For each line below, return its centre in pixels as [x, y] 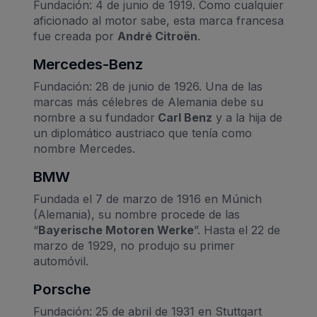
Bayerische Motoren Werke [116, 230]
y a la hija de [247, 117]
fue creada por [75, 36]
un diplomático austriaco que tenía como [143, 133]
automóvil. [61, 261]
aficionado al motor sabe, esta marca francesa [158, 20]
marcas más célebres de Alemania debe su [148, 102]
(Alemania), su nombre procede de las [137, 214]
